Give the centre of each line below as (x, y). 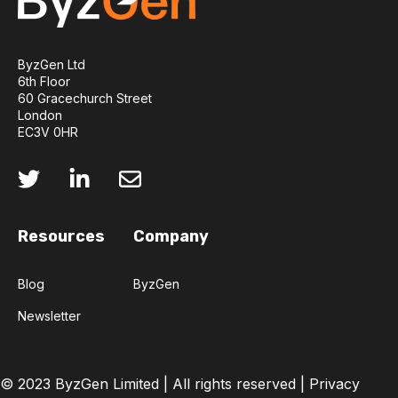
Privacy (334, 384)
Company (171, 236)
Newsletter (49, 315)
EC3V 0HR (48, 132)
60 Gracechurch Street (85, 99)
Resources (61, 236)
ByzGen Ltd (52, 65)
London (40, 115)
